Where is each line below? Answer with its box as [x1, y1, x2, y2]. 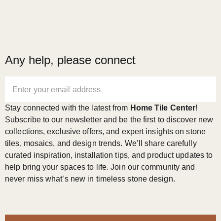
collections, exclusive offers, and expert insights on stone [5, 127, 206, 136]
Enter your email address [12, 85, 101, 94]
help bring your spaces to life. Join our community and [5, 162, 195, 171]
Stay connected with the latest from [5, 103, 130, 112]
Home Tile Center [130, 103, 196, 112]
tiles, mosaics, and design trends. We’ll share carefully [5, 139, 197, 147]
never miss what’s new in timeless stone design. [5, 174, 175, 183]
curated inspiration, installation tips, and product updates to [5, 150, 213, 159]
